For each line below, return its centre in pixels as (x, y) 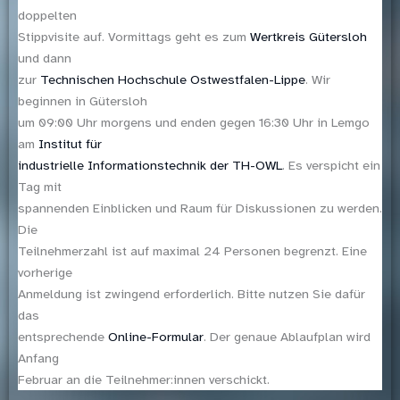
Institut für (70, 144)
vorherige (45, 273)
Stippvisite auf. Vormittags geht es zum (134, 37)
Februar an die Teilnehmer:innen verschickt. (144, 380)
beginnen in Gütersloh (83, 101)
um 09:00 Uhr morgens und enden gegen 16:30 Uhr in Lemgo (194, 123)
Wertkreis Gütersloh (308, 37)
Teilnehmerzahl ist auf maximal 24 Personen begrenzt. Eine (192, 251)
